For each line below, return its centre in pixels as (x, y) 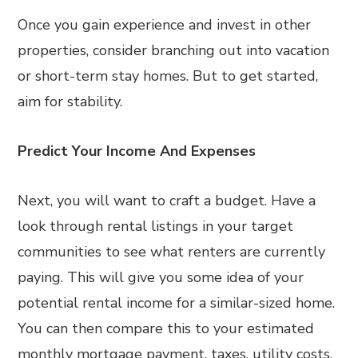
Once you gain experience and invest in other (165, 25)
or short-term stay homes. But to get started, (168, 76)
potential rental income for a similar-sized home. (177, 303)
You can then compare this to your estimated (166, 328)
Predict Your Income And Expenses (137, 151)
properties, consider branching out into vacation (174, 50)
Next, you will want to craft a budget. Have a (167, 201)
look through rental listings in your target (156, 226)
